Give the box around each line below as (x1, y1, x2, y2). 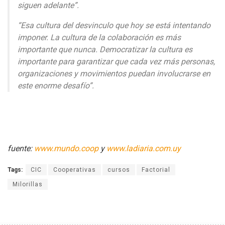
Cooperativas (53, 166, 96, 174)
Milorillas (13, 181, 43, 188)
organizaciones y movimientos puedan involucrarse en (18, 69, 210, 79)
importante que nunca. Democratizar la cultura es (18, 45, 192, 55)
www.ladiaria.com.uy (106, 144, 181, 154)
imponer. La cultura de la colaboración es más (18, 33, 181, 43)
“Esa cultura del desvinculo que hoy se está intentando (18, 21, 210, 31)
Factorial (142, 166, 170, 174)
